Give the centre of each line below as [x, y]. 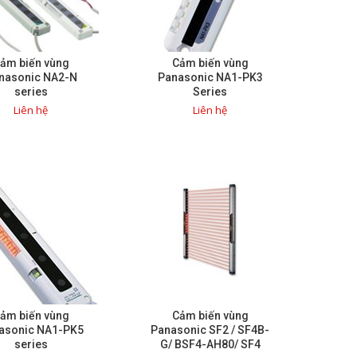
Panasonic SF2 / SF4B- [210, 330]
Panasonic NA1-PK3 [210, 78]
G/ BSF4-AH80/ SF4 [210, 345]
